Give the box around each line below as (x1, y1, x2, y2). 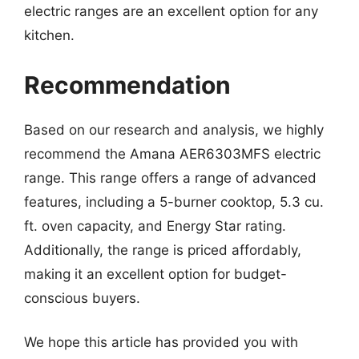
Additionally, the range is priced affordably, (24, 241, 301, 258)
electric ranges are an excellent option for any (24, 3, 318, 19)
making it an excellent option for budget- (24, 265, 287, 282)
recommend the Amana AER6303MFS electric (24, 145, 321, 162)
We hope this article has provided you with (24, 334, 298, 350)
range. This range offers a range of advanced (24, 169, 317, 186)
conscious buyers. (24, 289, 140, 306)
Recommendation (24, 70, 231, 99)
